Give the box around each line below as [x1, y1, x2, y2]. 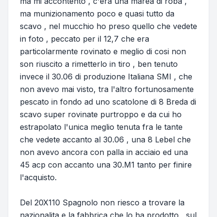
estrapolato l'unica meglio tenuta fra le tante [20, 122, 183, 132]
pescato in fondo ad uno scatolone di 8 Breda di [20, 97, 196, 107]
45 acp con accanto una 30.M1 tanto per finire [20, 160, 192, 170]
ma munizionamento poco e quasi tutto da [20, 9, 174, 19]
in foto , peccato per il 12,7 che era [20, 34, 149, 44]
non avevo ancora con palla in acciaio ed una [20, 147, 188, 157]
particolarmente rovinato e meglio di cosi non [20, 46, 186, 57]
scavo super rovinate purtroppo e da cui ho [20, 109, 182, 120]
